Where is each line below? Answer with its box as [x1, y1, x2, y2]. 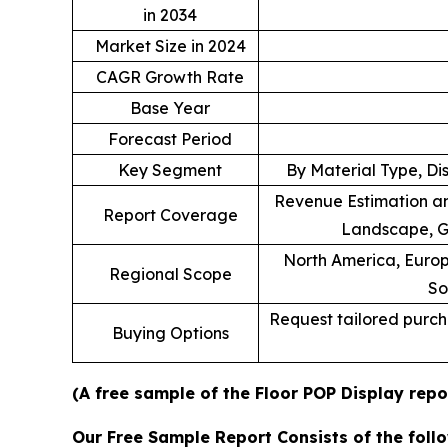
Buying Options [111, 322, 229, 343]
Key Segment [118, 159, 222, 180]
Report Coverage [102, 204, 238, 225]
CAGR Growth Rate [96, 66, 244, 87]
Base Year [130, 97, 210, 118]
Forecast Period [108, 128, 232, 149]
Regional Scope [108, 263, 232, 284]
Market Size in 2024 [94, 35, 246, 56]
